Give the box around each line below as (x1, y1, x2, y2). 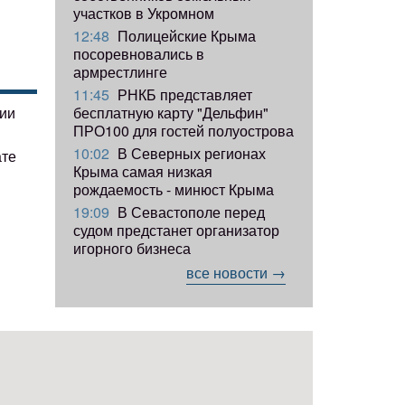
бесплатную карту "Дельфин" (73, 101, 268, 123)
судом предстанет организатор (73, 219, 279, 240)
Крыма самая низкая (73, 160, 212, 182)
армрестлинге (73, 61, 167, 82)
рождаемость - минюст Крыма (73, 178, 274, 200)
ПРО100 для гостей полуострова (73, 119, 294, 141)
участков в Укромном (73, 2, 214, 24)
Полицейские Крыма (114, 24, 256, 46)
